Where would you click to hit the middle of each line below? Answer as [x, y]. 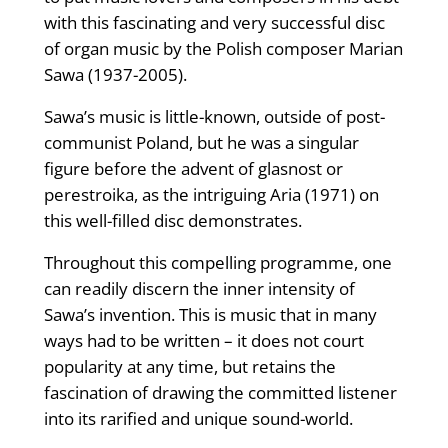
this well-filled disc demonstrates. [172, 221]
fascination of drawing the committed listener [220, 393]
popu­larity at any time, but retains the [189, 367]
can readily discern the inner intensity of [199, 289]
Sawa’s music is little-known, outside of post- [214, 117]
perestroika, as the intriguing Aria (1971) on [211, 195]
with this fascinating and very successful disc [214, 23]
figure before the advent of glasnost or [193, 169]
